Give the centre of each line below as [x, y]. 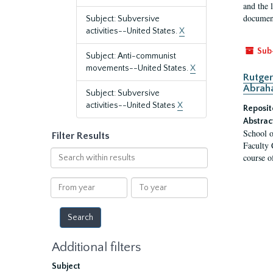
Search [63, 153]
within [62, 165]
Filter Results [81, 136]
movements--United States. [138, 68]
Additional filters [96, 247]
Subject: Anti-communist [131, 56]
